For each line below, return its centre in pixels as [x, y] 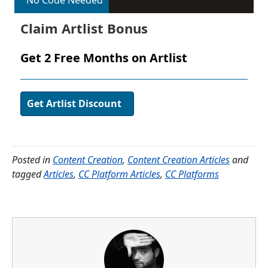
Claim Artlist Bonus [84, 28]
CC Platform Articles [119, 174]
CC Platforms [192, 174]
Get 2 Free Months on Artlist [104, 58]
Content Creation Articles [179, 160]
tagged [28, 174]
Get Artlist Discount [74, 104]
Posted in [32, 160]
